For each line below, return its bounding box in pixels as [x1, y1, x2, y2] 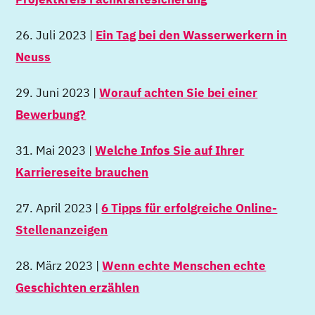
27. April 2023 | [15, 200, 102, 217]
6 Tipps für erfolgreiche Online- [101, 200, 278, 217]
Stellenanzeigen [15, 221, 108, 238]
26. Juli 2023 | [15, 27, 96, 44]
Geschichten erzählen [15, 279, 140, 296]
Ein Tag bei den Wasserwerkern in [96, 27, 288, 44]
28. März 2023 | [15, 257, 103, 274]
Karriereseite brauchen [15, 164, 149, 181]
